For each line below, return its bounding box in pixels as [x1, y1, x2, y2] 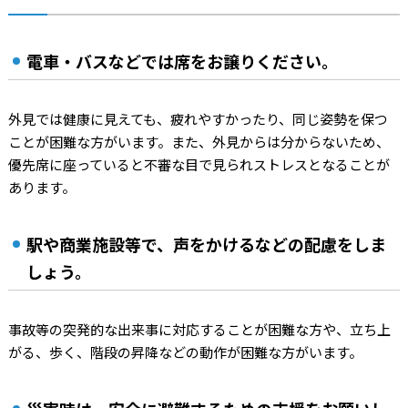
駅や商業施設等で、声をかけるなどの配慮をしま [25, 232, 386, 256]
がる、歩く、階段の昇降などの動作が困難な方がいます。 [7, 342, 362, 362]
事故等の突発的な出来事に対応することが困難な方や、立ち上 [7, 320, 391, 339]
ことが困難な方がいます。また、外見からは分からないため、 [7, 132, 390, 151]
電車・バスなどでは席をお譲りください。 [25, 49, 338, 73]
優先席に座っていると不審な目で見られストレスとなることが [7, 155, 390, 174]
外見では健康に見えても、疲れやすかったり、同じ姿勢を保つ [7, 109, 388, 128]
